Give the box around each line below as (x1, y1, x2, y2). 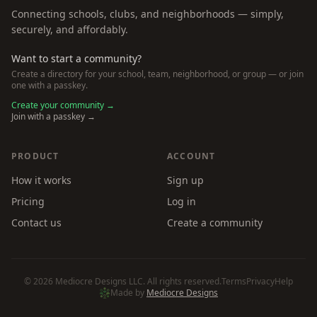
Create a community (167, 216, 263, 229)
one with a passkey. (11, 79, 88, 91)
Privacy (246, 275, 275, 287)
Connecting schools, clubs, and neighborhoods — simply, (11, 7, 284, 21)
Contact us (11, 216, 62, 229)
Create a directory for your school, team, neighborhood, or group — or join (11, 68, 304, 80)
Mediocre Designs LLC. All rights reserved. (53, 275, 221, 287)
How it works (11, 173, 71, 187)
